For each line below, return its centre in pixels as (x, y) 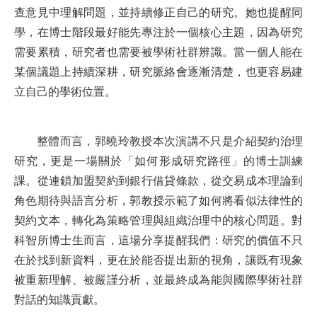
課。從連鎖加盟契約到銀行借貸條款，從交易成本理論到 (158, 181)
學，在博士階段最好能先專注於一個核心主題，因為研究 (158, 33)
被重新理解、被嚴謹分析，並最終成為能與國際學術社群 (158, 280)
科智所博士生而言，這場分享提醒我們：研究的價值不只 (158, 241)
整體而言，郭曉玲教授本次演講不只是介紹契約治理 (170, 142)
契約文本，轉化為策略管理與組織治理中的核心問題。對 (158, 221)
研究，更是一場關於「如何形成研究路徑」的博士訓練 (158, 161)
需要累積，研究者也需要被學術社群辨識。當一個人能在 (158, 52)
